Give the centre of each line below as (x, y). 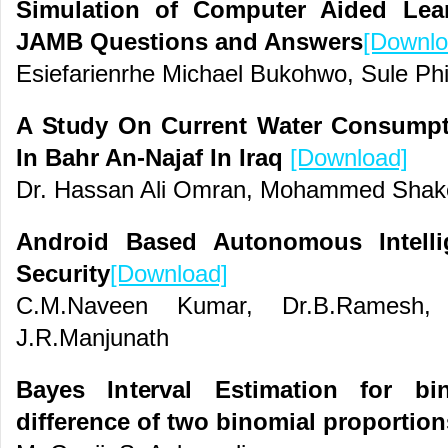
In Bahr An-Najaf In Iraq (153, 158)
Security (63, 274)
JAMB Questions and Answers (189, 42)
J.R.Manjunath (92, 338)
